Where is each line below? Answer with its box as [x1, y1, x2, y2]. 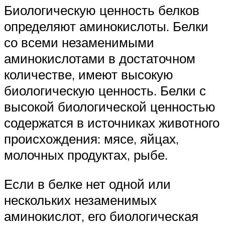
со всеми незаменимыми [4, 34, 154, 51]
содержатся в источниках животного [4, 115, 219, 131]
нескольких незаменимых [4, 191, 157, 208]
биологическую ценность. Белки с [4, 82, 206, 99]
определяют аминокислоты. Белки [4, 18, 208, 35]
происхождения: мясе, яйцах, [4, 131, 179, 147]
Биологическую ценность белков [4, 2, 199, 19]
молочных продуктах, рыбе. [4, 147, 171, 163]
